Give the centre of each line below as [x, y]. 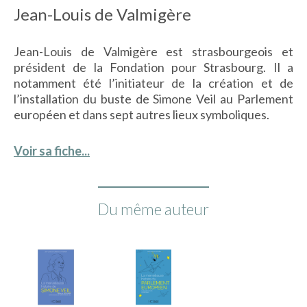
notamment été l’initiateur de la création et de [153, 83]
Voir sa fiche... [52, 150]
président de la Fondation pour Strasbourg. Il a [153, 67]
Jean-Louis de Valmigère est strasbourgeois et [153, 51]
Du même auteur [153, 209]
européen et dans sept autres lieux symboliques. [142, 114]
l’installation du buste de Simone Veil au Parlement [153, 98]
